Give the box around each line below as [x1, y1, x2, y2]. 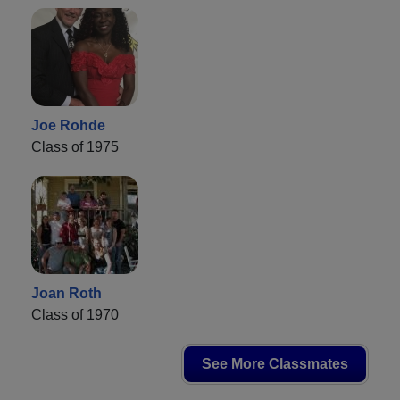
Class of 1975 [31, 138, 119, 154]
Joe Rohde [31, 117, 105, 133]
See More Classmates [202, 355, 348, 371]
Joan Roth [31, 285, 102, 301]
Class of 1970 [31, 306, 119, 322]
